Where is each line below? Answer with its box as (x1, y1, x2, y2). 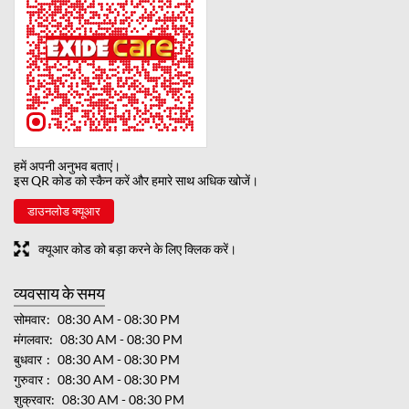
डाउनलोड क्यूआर (27, 203, 100, 218)
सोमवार (14, 310, 46, 327)
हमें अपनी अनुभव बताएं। (14, 157, 121, 173)
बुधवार (14, 351, 42, 367)
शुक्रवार (14, 391, 51, 407)
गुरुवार (14, 371, 43, 387)
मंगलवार (14, 330, 49, 347)
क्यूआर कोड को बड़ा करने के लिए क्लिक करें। (38, 240, 236, 257)
